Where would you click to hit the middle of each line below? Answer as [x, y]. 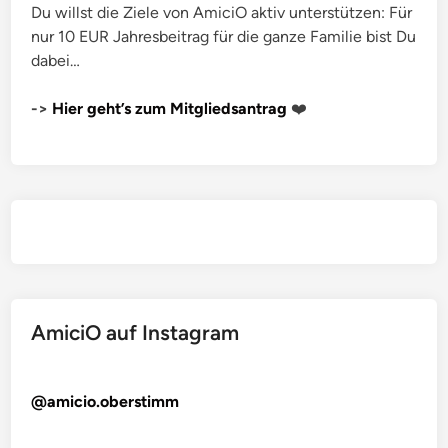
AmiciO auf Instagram [135, 332]
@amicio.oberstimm [105, 401]
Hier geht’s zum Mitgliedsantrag [170, 108]
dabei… [56, 60]
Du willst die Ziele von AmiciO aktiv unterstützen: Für [222, 12]
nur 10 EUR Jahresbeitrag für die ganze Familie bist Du [224, 36]
